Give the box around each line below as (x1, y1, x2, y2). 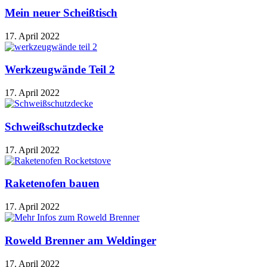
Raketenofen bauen (5, 177, 100, 190)
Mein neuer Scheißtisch (5, 7, 117, 20)
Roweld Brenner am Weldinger (5, 234, 156, 247)
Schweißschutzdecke (5, 120, 103, 133)
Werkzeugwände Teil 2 (5, 63, 115, 76)
